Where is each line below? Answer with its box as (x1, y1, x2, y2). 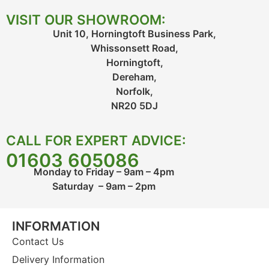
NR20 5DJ (111, 100, 158, 112)
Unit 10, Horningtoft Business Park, (53, 28, 216, 40)
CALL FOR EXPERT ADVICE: (6, 131, 186, 148)
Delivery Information (12, 253, 104, 265)
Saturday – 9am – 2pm (52, 180, 156, 193)
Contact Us (12, 235, 64, 247)
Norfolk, (116, 85, 153, 98)
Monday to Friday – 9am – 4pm (33, 166, 174, 178)
